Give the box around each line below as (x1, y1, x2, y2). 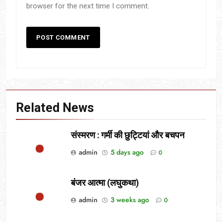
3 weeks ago (111, 195, 149, 205)
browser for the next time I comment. (26, 1, 149, 10)
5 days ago (111, 147, 144, 157)
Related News (16, 100, 94, 115)
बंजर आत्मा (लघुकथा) (71, 178, 139, 188)
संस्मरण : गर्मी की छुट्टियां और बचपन (71, 130, 188, 140)
